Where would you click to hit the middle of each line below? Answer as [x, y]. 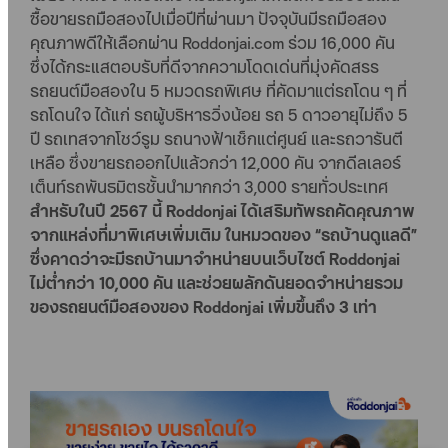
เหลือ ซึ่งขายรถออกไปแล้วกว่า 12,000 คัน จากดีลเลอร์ [215, 162]
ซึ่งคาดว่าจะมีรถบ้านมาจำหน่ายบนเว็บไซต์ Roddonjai [215, 258]
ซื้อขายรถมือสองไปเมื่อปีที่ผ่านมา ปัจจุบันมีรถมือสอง [208, 18]
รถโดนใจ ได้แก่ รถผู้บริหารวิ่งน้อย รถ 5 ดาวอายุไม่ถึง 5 [219, 114]
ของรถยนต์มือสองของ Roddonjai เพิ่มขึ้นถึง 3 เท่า [203, 306]
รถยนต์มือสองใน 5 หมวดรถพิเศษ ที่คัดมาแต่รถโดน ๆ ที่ [218, 90]
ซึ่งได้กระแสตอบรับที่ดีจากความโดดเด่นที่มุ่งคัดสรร [204, 66]
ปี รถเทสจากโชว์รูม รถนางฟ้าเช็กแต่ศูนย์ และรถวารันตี [216, 138]
